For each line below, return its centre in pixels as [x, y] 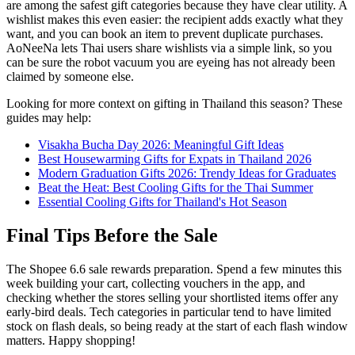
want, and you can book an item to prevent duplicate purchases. [165, 34]
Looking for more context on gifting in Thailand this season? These [174, 104]
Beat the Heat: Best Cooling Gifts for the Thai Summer [176, 188]
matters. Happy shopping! [71, 341]
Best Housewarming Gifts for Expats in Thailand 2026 [175, 159]
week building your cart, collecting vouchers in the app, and [156, 284]
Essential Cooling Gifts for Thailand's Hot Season [162, 202]
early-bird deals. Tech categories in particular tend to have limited [169, 312]
